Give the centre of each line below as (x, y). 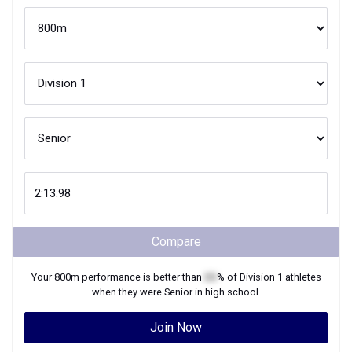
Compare (176, 242)
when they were (128, 292)
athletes (302, 277)
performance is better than (141, 277)
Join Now (176, 327)
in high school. (226, 292)
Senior (178, 292)
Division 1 (261, 277)
